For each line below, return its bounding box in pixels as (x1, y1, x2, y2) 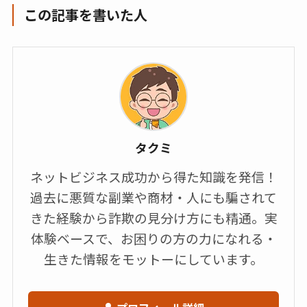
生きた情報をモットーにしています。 (44, 249, 263, 268)
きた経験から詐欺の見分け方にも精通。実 (29, 208, 278, 227)
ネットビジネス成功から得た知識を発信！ (29, 167, 278, 186)
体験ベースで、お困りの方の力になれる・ (30, 228, 277, 247)
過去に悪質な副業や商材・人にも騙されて (30, 187, 277, 206)
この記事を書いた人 (24, 4, 148, 25)
